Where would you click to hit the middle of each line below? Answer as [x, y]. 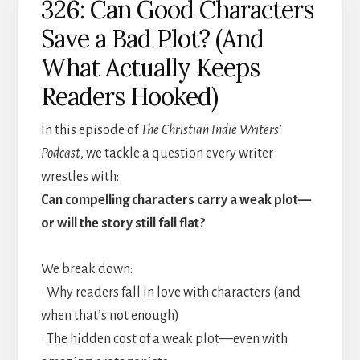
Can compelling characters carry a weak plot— [176, 200]
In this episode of [90, 130]
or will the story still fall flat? [123, 223]
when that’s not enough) [110, 315]
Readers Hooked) [129, 96]
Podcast [60, 153]
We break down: [86, 269]
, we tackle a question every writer [176, 153]
